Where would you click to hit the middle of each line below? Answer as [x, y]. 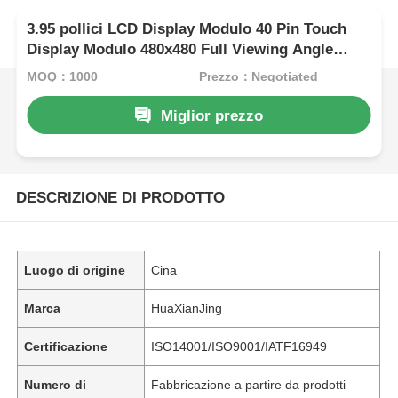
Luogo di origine [75, 270]
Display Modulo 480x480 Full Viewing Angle [180, 50]
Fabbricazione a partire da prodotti [249, 384]
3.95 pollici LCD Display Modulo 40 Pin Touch [187, 29]
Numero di [56, 384]
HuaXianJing [187, 308]
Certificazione [66, 346]
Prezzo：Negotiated [258, 76]
